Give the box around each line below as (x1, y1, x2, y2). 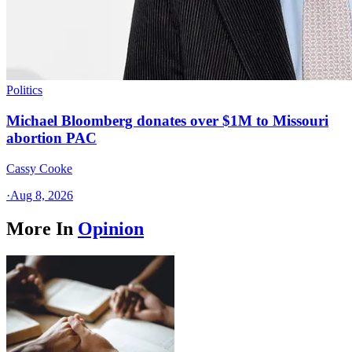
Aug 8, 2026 (10, 188, 73, 202)
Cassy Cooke (6, 161, 72, 175)
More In (6, 218, 73, 239)
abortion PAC (6, 130, 97, 147)
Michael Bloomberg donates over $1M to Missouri (6, 112, 328, 130)
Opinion (78, 218, 144, 239)
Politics (6, 83, 42, 97)
